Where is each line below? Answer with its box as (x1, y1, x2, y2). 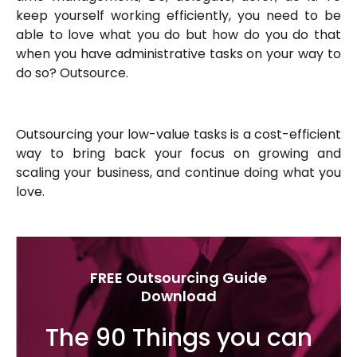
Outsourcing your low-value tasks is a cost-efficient (16, 124, 341, 143)
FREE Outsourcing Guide (90, 267, 267, 288)
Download (140, 285, 217, 306)
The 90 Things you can (45, 320, 312, 355)
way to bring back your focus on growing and (16, 143, 341, 163)
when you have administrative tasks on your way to (16, 44, 341, 63)
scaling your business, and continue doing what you (16, 163, 341, 182)
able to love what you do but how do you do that (16, 25, 341, 44)
